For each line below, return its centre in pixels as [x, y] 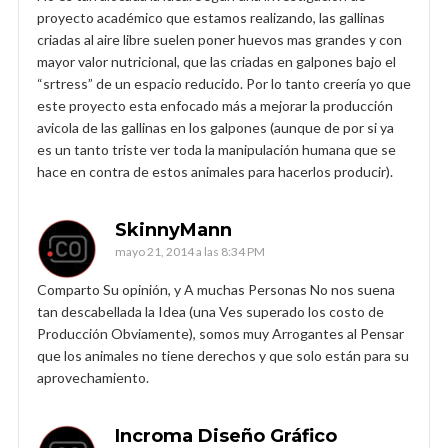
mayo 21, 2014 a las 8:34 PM [190, 251]
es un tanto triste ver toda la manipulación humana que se [216, 149]
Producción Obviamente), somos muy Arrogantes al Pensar [220, 333]
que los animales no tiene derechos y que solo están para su [223, 355]
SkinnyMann [173, 229]
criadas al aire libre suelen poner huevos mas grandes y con [219, 39]
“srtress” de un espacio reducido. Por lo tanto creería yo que [224, 83]
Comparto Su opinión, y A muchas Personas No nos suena [216, 289]
